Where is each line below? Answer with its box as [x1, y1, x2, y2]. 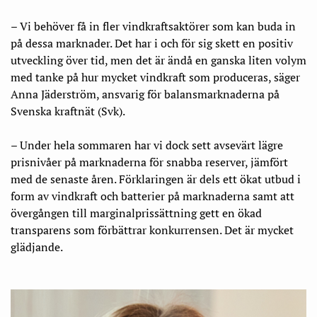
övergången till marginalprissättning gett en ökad [11, 205, 262, 221]
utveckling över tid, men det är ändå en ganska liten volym [11, 52, 306, 68]
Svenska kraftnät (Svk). [11, 103, 125, 119]
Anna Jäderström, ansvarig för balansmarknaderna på [11, 86, 279, 102]
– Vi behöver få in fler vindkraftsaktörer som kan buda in [11, 18, 296, 34]
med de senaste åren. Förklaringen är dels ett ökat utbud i [11, 171, 301, 187]
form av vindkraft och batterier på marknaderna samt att [11, 188, 294, 204]
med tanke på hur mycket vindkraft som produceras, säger [11, 69, 300, 85]
